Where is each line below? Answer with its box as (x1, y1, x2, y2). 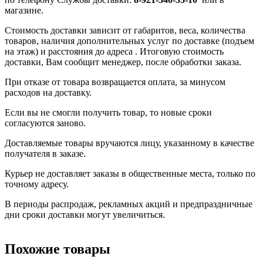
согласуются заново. (5, 118, 86, 129)
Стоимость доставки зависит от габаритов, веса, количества (5, 25, 245, 36)
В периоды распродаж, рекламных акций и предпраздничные (5, 199, 252, 210)
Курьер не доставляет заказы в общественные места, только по (5, 168, 255, 179)
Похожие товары (5, 241, 110, 257)
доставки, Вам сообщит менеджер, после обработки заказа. (5, 57, 241, 68)
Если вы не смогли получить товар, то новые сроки (5, 107, 212, 118)
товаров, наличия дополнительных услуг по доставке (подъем (5, 36, 254, 46)
